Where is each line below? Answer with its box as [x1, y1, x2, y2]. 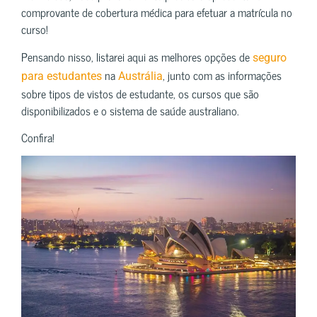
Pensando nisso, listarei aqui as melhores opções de [21, 47, 253, 66]
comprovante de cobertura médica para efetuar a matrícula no [21, 3, 292, 22]
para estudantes [21, 69, 102, 83]
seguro [253, 50, 287, 64]
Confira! [21, 127, 54, 146]
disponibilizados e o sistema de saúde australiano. [21, 100, 239, 120]
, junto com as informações [163, 65, 282, 84]
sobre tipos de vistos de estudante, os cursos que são [21, 83, 259, 103]
